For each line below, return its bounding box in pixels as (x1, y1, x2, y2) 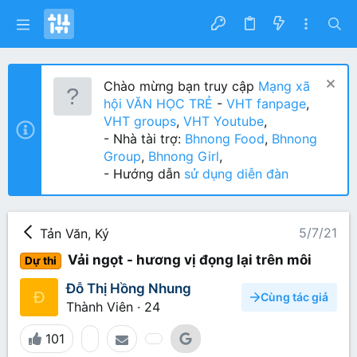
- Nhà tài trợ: (104, 131, 185, 147)
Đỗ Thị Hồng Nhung (66, 280, 191, 296)
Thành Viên (66, 298, 133, 315)
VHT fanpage (226, 96, 306, 112)
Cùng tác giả (261, 290, 328, 304)
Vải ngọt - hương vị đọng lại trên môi (64, 251, 312, 268)
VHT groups (104, 113, 176, 129)
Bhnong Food (185, 131, 265, 147)
